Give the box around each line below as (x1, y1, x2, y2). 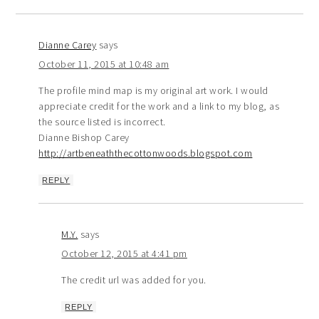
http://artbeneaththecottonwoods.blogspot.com (38, 146, 253, 159)
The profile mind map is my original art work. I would (38, 83, 268, 97)
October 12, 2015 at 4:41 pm (61, 246, 187, 260)
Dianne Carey (38, 38, 97, 51)
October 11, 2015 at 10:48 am (38, 57, 169, 70)
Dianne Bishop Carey (38, 130, 130, 144)
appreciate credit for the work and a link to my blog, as (38, 99, 280, 113)
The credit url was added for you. (61, 273, 206, 286)
